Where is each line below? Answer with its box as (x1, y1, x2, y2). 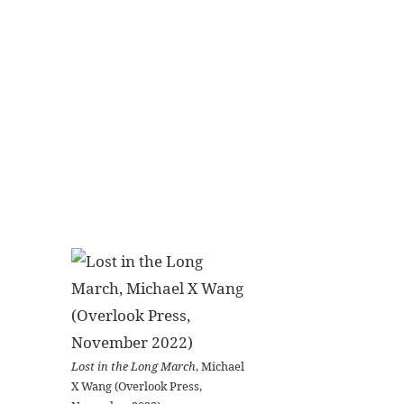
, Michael (196, 358, 244, 374)
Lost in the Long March (71, 358, 196, 374)
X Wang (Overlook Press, (71, 378, 202, 394)
